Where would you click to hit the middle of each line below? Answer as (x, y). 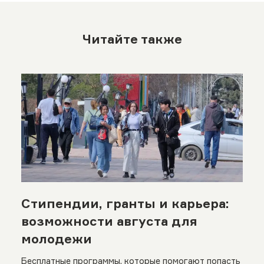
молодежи (56, 239)
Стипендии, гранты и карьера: (125, 204)
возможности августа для (109, 221)
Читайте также (132, 39)
